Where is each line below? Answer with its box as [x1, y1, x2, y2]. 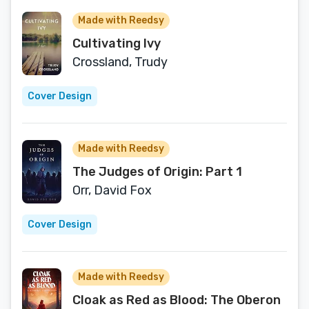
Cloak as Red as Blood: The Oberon [72, 292, 281, 308]
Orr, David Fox [72, 183, 152, 198]
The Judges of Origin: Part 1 [72, 164, 242, 179]
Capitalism [72, 4, 138, 19]
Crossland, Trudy [72, 54, 168, 70]
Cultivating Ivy [72, 36, 161, 51]
